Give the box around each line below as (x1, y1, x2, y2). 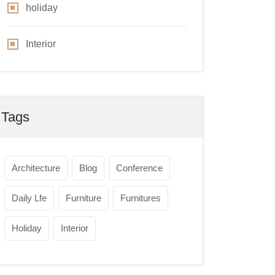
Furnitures (120, 193, 161, 203)
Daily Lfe (12, 193, 47, 203)
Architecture (12, 163, 60, 173)
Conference (116, 163, 163, 173)
